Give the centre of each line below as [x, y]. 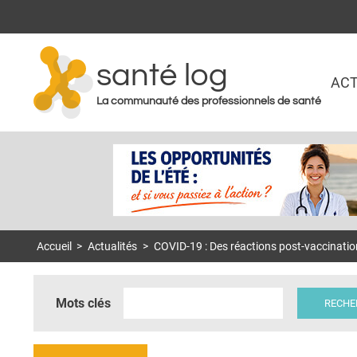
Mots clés [83, 303]
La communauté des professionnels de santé [209, 102]
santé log [162, 76]
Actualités [113, 247]
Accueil [54, 247]
